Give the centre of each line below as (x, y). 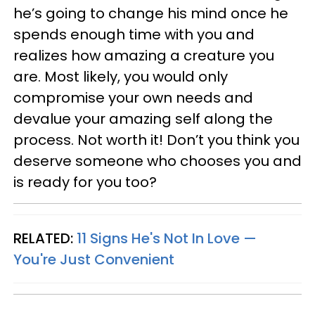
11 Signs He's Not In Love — (167, 238)
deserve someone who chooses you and (157, 161)
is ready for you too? (85, 182)
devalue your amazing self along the (143, 119)
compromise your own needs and (133, 98)
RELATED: (45, 238)
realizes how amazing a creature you (144, 56)
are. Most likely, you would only (121, 77)
